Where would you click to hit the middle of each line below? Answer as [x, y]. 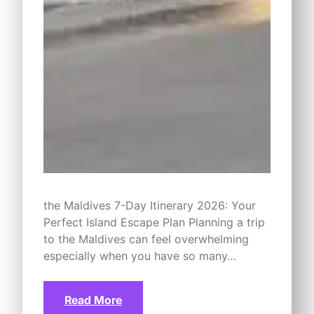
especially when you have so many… [140, 255]
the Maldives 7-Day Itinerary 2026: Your [150, 205]
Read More [93, 300]
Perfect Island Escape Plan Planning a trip [154, 222]
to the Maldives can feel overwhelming [146, 239]
